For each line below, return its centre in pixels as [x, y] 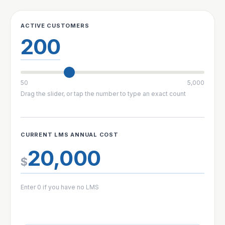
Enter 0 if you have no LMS [60, 187]
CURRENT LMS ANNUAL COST [70, 134]
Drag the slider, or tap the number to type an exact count [103, 93]
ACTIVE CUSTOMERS [55, 25]
